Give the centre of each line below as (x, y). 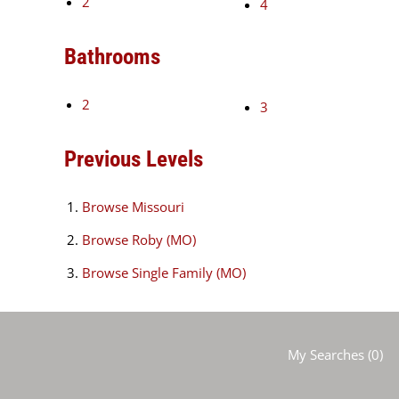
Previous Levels (134, 159)
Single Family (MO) (189, 273)
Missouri (158, 207)
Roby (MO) (164, 240)
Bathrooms (112, 57)
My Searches (326, 355)
